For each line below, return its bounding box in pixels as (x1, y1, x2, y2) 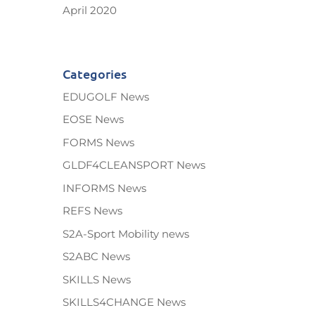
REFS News (63, 204, 123, 218)
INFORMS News (63, 181, 147, 195)
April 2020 (63, 4, 117, 18)
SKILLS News (63, 272, 131, 286)
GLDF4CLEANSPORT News (63, 158, 206, 172)
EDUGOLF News (63, 89, 150, 103)
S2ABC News (63, 250, 131, 264)
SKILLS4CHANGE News (63, 295, 186, 309)
